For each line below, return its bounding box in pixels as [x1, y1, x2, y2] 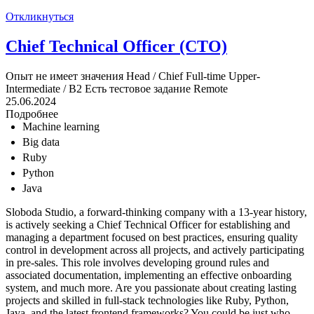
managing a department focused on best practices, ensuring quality [6, 231, 298, 244]
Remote [193, 83, 228, 95]
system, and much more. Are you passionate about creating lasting [6, 282, 296, 294]
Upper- [228, 70, 260, 83]
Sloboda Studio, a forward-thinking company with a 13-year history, [6, 206, 307, 219]
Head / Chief [126, 70, 183, 83]
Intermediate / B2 [6, 83, 82, 95]
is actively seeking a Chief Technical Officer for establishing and [6, 219, 290, 231]
